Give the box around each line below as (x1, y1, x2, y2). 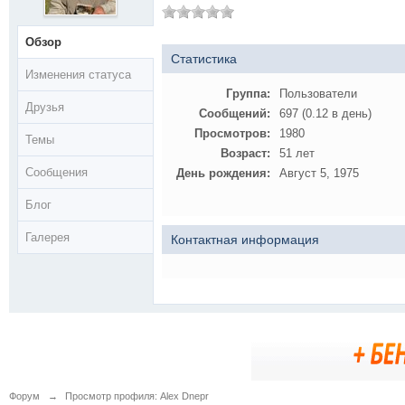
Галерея (25, 231, 70, 244)
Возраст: (221, 146, 270, 160)
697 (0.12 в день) (279, 107, 372, 120)
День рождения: (176, 166, 270, 180)
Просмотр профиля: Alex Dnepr (62, 391, 209, 401)
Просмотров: (194, 127, 270, 140)
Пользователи (279, 87, 357, 100)
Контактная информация (171, 232, 319, 247)
